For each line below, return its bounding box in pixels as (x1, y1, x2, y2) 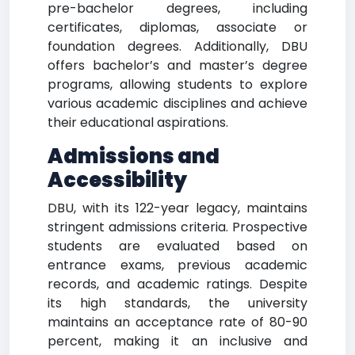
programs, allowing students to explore (48, 75, 307, 94)
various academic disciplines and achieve (48, 94, 307, 113)
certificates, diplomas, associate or (48, 18, 307, 36)
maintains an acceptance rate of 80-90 (48, 313, 307, 331)
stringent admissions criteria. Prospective (48, 218, 307, 236)
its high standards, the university (48, 294, 307, 312)
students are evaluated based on (48, 237, 307, 255)
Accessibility (48, 166, 187, 194)
